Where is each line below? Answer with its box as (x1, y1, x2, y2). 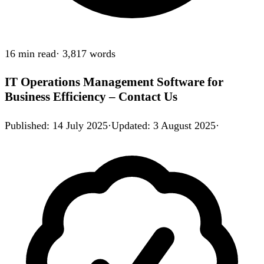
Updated (111, 120, 147, 132)
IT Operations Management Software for (5, 75, 223, 90)
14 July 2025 (52, 120, 108, 132)
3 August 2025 (153, 120, 216, 132)
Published (5, 120, 47, 132)
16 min (5, 48, 35, 60)
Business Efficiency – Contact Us (5, 90, 177, 104)
